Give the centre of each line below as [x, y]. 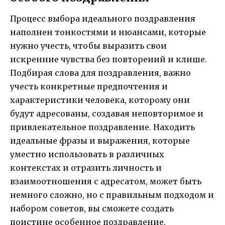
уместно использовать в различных [87, 154]
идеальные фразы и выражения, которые [100, 140]
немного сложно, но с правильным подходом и [112, 195]
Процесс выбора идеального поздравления [103, 18]
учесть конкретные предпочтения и [89, 86]
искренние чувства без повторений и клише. [108, 59]
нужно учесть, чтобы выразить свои [88, 45]
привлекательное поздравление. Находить [102, 127]
